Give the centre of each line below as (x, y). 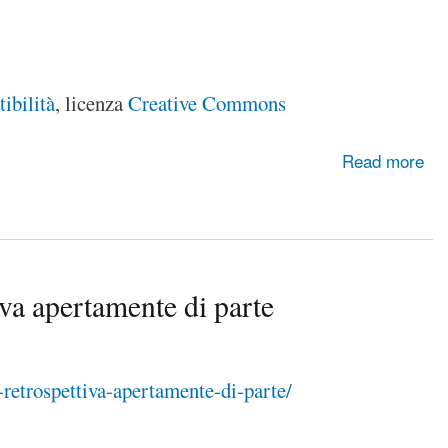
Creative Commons (207, 103)
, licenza (91, 103)
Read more (383, 161)
